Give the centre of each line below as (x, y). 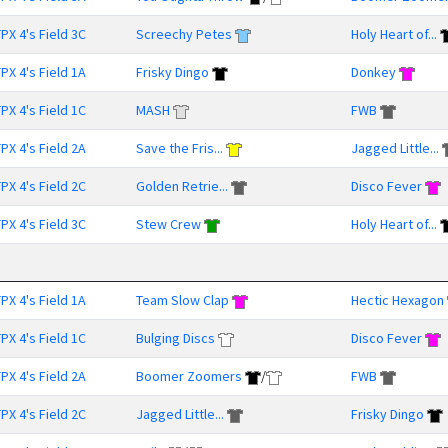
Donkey (373, 72)
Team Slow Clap (182, 300)
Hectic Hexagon (397, 300)
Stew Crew (168, 224)
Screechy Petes (184, 34)
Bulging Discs (175, 338)
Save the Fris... (179, 148)
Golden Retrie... (182, 186)
